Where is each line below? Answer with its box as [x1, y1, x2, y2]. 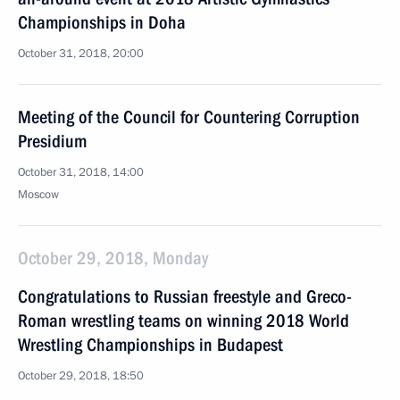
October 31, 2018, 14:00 [18, 164, 144, 180]
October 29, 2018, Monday [18, 247, 208, 269]
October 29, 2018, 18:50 [18, 368, 144, 384]
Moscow [18, 187, 59, 203]
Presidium [18, 130, 87, 152]
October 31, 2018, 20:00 [18, 46, 144, 62]
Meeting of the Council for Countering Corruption [18, 106, 360, 128]
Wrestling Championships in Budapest [18, 334, 283, 355]
